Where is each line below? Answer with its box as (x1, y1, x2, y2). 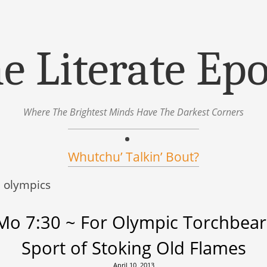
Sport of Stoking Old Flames (21, 235, 246, 259)
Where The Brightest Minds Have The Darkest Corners (23, 105, 244, 119)
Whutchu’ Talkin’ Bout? (68, 148, 199, 165)
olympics (4, 176, 51, 193)
